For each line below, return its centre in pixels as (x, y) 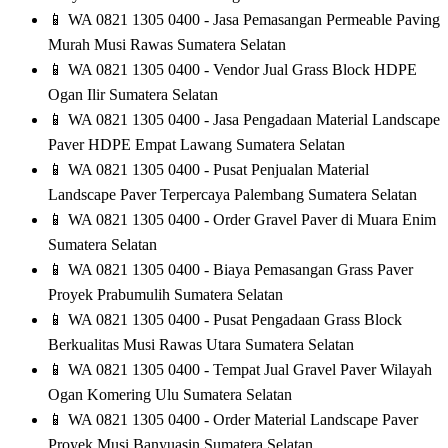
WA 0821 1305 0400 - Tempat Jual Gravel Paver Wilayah (248, 370)
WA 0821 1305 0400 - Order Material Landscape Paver (241, 420)
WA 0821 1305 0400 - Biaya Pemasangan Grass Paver (238, 270)
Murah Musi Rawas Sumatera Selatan (167, 45)
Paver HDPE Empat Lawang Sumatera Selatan (196, 145)
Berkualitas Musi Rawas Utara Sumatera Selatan (201, 345)
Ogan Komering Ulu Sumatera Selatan (170, 395)
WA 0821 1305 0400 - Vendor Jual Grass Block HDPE (240, 70)
